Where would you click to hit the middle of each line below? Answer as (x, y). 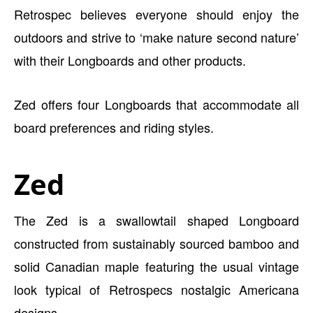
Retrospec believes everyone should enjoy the (156, 14)
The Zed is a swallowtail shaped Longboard (156, 220)
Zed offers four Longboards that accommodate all (156, 104)
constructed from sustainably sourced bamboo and (156, 243)
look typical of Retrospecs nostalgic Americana (156, 289)
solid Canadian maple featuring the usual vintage (156, 266)
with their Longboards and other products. (130, 60)
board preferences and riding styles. (114, 127)
